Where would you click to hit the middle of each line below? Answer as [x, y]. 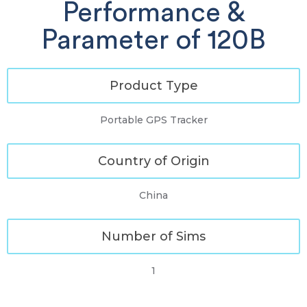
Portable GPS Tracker [153, 120]
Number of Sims [153, 236]
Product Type [153, 86]
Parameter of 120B [153, 40]
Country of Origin [153, 161]
